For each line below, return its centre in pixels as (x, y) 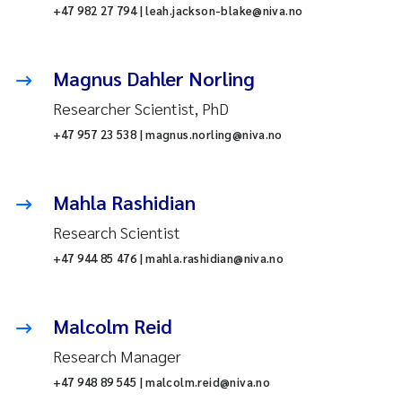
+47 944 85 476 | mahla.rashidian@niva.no (168, 258)
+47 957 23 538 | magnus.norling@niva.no (167, 135)
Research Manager (117, 356)
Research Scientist (116, 232)
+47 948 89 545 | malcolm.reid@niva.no (162, 382)
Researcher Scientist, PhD (140, 109)
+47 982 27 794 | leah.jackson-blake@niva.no (178, 11)
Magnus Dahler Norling (153, 79)
